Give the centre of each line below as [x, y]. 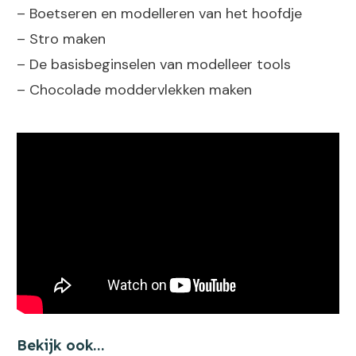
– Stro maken [61, 39]
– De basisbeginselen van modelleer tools [154, 64]
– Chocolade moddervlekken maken [134, 89]
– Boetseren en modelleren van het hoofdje [159, 13]
